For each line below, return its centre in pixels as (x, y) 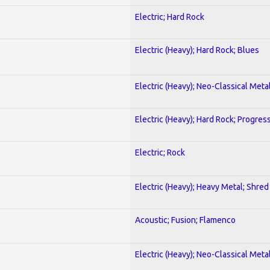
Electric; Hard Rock (170, 17)
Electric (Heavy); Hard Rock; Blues (197, 50)
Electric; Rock (160, 152)
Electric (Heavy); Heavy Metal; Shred (202, 187)
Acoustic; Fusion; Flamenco (185, 220)
